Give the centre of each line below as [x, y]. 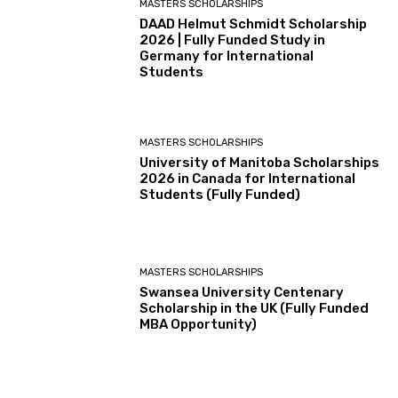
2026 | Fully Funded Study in [233, 40]
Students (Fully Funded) [220, 194]
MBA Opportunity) [199, 325]
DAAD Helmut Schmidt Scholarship [254, 24]
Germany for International [227, 56]
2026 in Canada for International [248, 178]
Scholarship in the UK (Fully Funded [255, 309]
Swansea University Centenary [242, 293]
